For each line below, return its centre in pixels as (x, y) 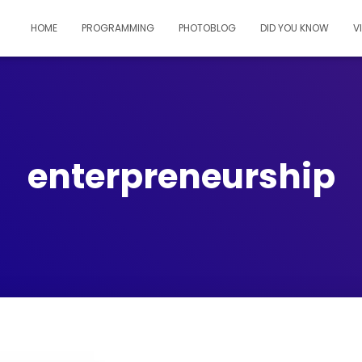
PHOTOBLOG (207, 28)
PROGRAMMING (118, 28)
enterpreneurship (181, 177)
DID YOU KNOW (295, 28)
